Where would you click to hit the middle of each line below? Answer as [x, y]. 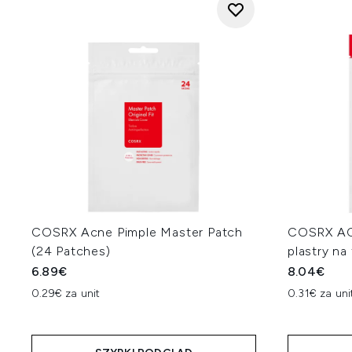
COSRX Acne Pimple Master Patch [137, 232]
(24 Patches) [71, 251]
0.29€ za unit [66, 293]
